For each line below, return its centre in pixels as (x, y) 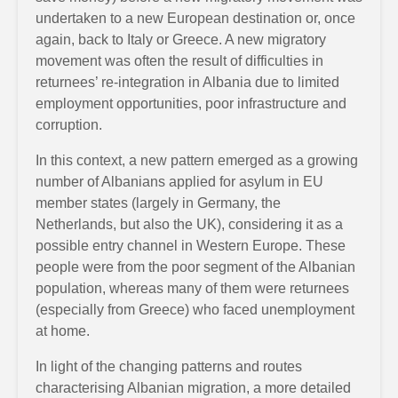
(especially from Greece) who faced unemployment (195, 309)
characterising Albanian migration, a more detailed (193, 387)
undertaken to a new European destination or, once (195, 18)
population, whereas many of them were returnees (192, 288)
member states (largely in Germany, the (158, 203)
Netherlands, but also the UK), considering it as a (189, 224)
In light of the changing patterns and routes (169, 366)
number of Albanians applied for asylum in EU (179, 181)
